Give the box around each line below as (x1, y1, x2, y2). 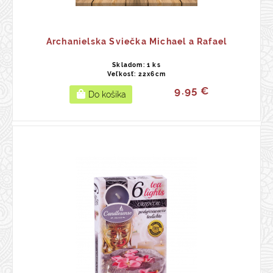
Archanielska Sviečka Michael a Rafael (46, 37, 227, 46)
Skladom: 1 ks (112, 62, 161, 68)
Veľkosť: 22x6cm (107, 71, 166, 77)
